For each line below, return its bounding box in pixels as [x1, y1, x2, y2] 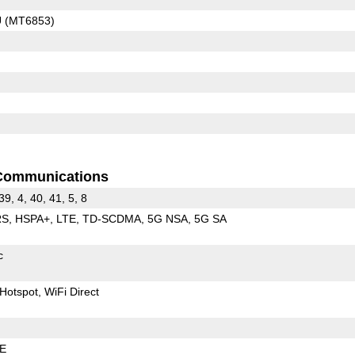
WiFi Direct [44, 284, 99, 298]
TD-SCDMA [82, 212, 141, 225]
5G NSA [147, 212, 188, 225]
